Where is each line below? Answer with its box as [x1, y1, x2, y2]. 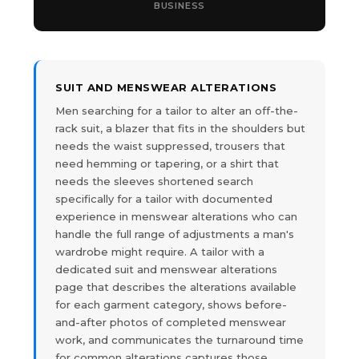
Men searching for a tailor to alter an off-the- [55, 103, 298, 117]
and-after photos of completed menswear [55, 315, 286, 329]
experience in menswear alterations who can [55, 209, 297, 223]
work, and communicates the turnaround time [55, 333, 304, 346]
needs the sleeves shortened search [55, 174, 253, 188]
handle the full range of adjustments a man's [55, 227, 294, 240]
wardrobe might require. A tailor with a [55, 244, 264, 258]
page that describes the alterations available [55, 280, 296, 293]
